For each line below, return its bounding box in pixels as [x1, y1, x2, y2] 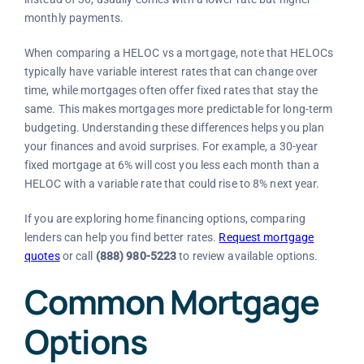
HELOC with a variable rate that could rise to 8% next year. [24, 176, 320, 190]
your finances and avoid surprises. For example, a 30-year [24, 139, 318, 153]
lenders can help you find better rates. [24, 230, 219, 244]
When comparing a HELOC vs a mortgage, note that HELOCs [24, 45, 334, 59]
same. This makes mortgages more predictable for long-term [24, 102, 333, 115]
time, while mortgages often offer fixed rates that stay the [24, 83, 318, 97]
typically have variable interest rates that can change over [24, 64, 318, 78]
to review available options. [176, 249, 318, 262]
